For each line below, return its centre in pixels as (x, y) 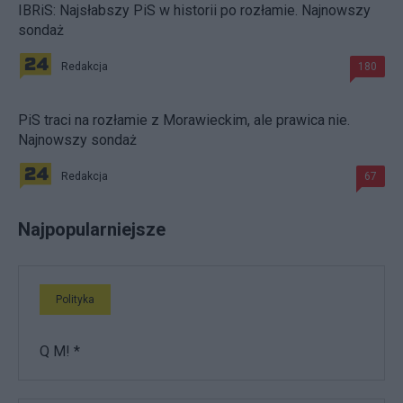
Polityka (75, 299)
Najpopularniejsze (92, 229)
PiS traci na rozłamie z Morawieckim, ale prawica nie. (184, 120)
